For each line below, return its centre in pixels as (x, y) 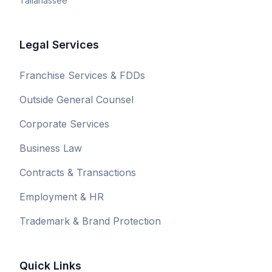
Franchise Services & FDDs (82, 75)
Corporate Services (64, 124)
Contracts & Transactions (78, 172)
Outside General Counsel (76, 100)
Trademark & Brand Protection (90, 221)
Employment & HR (62, 197)
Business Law (51, 148)
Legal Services (59, 45)
